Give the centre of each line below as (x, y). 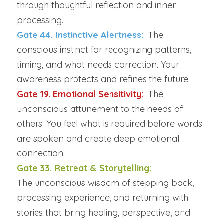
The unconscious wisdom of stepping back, (105, 183)
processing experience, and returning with (103, 197)
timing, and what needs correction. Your (98, 64)
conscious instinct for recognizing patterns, (104, 49)
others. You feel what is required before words (110, 123)
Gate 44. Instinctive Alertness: (81, 35)
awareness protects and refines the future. (103, 79)
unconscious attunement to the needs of (100, 109)
